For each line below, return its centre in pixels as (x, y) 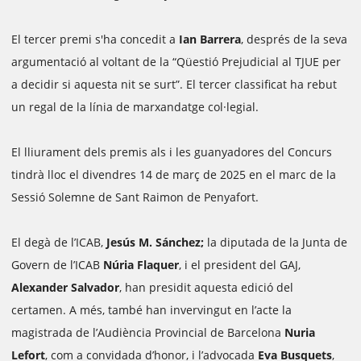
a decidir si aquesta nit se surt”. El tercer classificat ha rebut (174, 84)
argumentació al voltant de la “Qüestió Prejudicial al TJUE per (176, 62)
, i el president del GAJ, (240, 265)
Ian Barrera (210, 39)
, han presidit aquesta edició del (206, 287)
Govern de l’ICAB (57, 265)
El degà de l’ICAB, (59, 242)
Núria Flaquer (141, 265)
